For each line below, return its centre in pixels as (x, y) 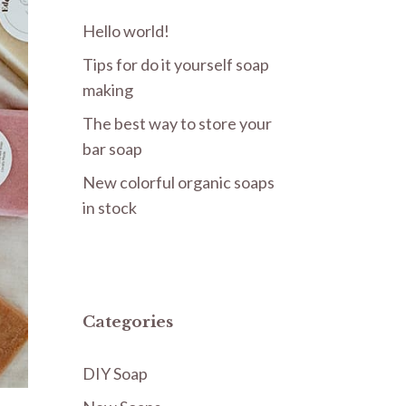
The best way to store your (177, 123)
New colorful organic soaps (179, 182)
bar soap (112, 149)
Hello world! (126, 31)
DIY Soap (115, 373)
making (108, 90)
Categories (128, 322)
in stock (110, 208)
